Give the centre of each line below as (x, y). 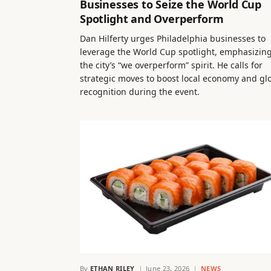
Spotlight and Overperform (152, 19)
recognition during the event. (140, 92)
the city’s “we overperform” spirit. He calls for (171, 65)
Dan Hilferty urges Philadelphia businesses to (173, 39)
